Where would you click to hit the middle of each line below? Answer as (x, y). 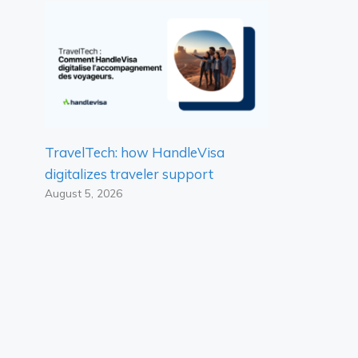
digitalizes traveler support (129, 173)
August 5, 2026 (84, 193)
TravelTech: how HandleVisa (135, 152)
